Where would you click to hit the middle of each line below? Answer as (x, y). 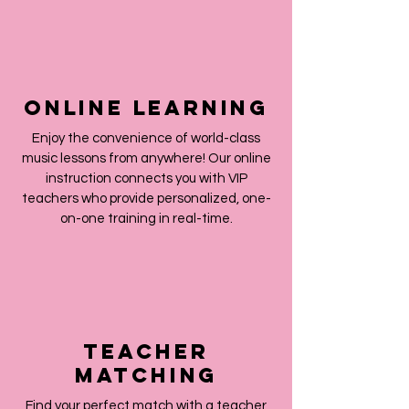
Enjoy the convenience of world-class (146, 138)
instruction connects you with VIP (146, 178)
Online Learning (146, 108)
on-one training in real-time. (146, 219)
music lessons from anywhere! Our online (146, 158)
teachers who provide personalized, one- (146, 199)
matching (146, 375)
